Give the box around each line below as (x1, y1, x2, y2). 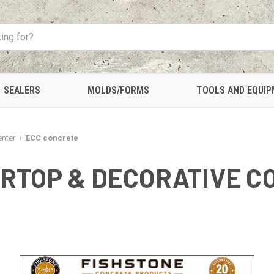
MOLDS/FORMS (87, 84, 149, 96)
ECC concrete (25, 133, 78, 143)
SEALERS (3, 84, 40, 96)
